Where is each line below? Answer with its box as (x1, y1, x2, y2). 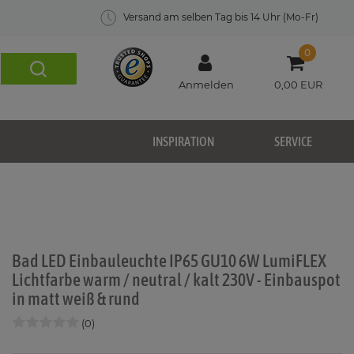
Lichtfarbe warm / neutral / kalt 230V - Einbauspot (12, 269, 341, 291)
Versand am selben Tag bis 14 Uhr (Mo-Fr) (121, 11, 319, 23)
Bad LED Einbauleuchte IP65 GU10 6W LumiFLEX (12, 250, 326, 272)
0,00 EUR (273, 78, 322, 92)
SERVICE (274, 134, 312, 149)
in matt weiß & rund (12, 288, 140, 310)
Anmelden (178, 78, 234, 92)
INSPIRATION (153, 134, 214, 149)
